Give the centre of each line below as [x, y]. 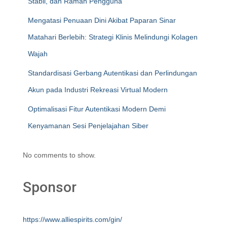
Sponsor [50, 187]
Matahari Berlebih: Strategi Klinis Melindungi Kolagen [113, 37]
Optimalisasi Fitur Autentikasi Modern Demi [97, 109]
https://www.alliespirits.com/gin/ [72, 219]
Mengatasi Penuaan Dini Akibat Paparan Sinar [102, 20]
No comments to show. [59, 155]
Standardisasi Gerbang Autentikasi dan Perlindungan [112, 73]
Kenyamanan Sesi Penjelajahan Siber [88, 126]
